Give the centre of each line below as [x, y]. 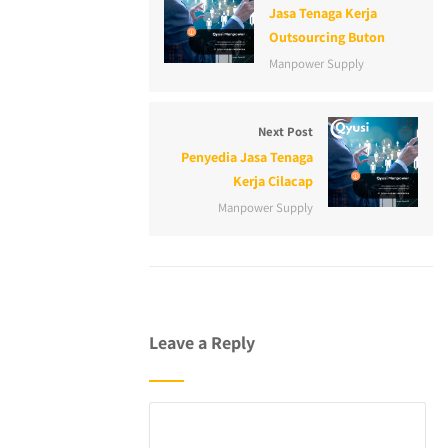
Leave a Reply [201, 343]
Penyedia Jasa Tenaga [247, 157]
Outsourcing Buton [326, 37]
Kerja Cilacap [273, 181]
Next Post [285, 132]
